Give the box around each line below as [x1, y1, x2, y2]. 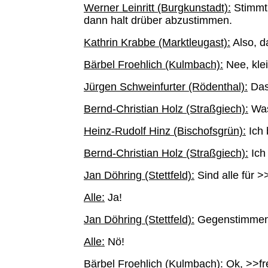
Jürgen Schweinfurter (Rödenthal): [84, 81, 248, 93]
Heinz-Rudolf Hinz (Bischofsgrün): [84, 125, 246, 137]
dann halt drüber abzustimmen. [84, 14, 232, 26]
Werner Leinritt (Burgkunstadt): [84, 2, 231, 14]
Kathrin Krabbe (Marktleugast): [84, 36, 230, 48]
